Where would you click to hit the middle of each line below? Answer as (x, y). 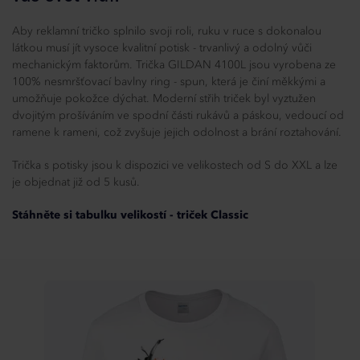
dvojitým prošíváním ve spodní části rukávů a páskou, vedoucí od (178, 116)
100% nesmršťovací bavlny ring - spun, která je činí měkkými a (169, 82)
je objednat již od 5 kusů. (76, 183)
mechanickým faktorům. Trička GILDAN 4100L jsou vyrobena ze (174, 65)
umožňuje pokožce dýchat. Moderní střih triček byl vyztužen (164, 99)
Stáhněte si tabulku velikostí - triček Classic (130, 216)
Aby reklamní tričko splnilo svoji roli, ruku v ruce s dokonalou (167, 32)
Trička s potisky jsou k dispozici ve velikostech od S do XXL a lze (175, 166)
